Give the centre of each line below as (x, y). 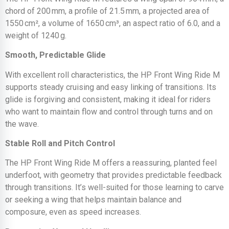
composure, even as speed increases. (73, 212)
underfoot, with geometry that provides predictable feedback (113, 175)
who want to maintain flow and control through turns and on (109, 111)
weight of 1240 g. (36, 35)
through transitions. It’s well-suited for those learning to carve (114, 188)
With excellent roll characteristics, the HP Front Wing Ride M (112, 75)
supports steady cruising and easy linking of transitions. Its (111, 87)
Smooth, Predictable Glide (55, 55)
